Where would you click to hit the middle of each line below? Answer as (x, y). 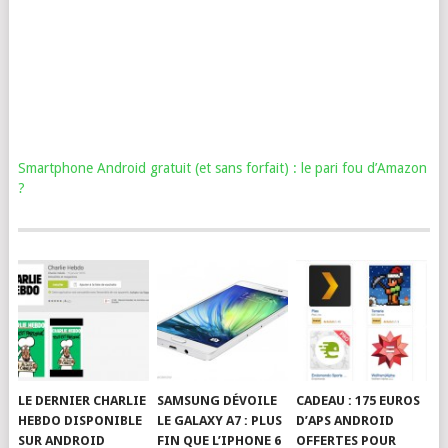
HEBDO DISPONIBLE (80, 421)
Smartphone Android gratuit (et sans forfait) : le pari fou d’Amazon (222, 167)
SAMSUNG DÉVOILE (217, 401)
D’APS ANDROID (345, 421)
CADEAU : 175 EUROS (358, 401)
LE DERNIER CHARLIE (82, 401)
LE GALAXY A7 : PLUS (220, 421)
